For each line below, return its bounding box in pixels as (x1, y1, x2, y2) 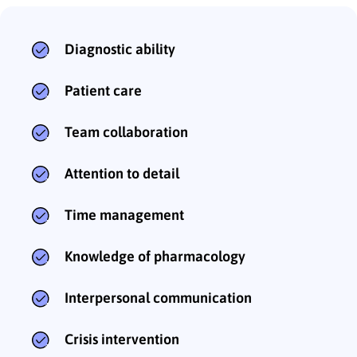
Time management (65, 206, 184, 224)
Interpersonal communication (65, 289, 252, 307)
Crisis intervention (65, 331, 179, 348)
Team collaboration (65, 124, 188, 141)
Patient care (65, 82, 142, 100)
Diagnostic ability (65, 41, 175, 58)
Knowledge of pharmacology (65, 248, 245, 265)
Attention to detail (65, 165, 179, 182)
